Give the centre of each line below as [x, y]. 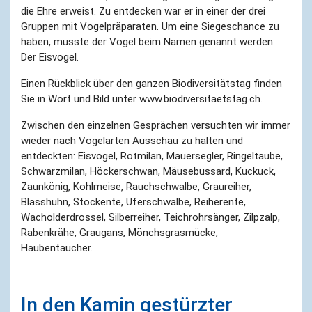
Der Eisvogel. [50, 57]
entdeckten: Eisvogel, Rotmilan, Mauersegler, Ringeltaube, [152, 156]
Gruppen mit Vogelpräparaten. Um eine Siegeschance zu [150, 26]
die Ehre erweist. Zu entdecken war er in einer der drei [143, 11]
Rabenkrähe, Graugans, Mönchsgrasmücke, [119, 232]
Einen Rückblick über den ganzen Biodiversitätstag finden [151, 83]
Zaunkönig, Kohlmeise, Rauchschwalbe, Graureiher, [136, 186]
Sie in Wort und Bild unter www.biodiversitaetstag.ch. [142, 99]
